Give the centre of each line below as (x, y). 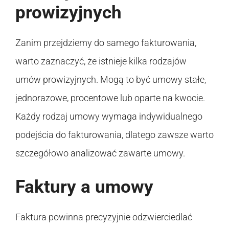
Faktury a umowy (84, 187)
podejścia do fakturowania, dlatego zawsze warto (114, 134)
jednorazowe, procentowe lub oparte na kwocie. (110, 98)
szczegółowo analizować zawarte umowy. (100, 153)
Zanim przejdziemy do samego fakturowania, (106, 42)
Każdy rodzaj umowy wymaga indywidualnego (109, 116)
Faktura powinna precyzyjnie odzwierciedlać (104, 217)
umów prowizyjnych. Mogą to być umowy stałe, (111, 79)
